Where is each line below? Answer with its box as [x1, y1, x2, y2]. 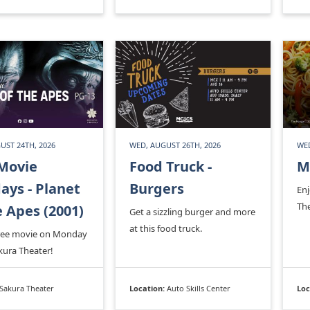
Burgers [129, 179, 184, 198]
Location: [129, 282, 167, 293]
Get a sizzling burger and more [129, 205, 255, 218]
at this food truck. [129, 221, 202, 235]
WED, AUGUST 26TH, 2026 [129, 139, 221, 150]
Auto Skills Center [167, 282, 230, 293]
